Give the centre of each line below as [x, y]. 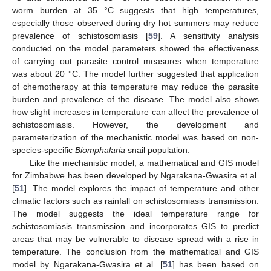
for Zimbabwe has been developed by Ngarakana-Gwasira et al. [135, 175]
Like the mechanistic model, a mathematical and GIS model [144, 162]
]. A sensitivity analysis [208, 35]
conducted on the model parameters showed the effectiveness [135, 48]
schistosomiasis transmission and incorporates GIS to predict [135, 226]
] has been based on [216, 264]
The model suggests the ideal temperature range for [135, 213]
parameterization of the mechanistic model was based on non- [135, 137]
